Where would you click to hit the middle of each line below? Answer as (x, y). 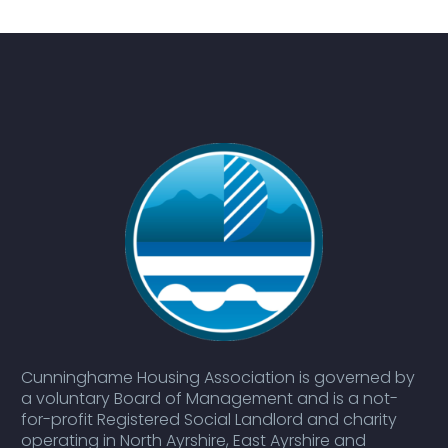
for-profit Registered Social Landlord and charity (209, 419)
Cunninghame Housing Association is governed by (218, 377)
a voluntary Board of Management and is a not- (209, 398)
